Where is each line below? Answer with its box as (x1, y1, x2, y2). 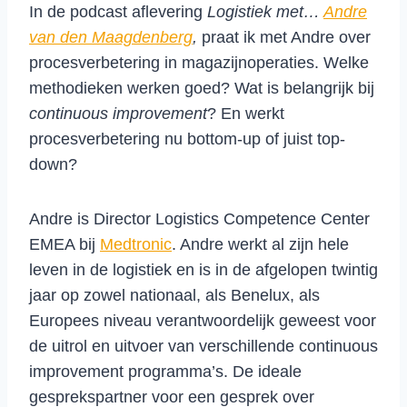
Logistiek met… (207, 2, 323, 21)
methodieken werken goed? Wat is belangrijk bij (29, 78, 374, 97)
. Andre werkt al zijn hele (172, 234, 349, 253)
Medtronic (100, 234, 172, 253)
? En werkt (207, 104, 284, 123)
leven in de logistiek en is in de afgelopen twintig (29, 260, 378, 279)
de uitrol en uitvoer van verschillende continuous (29, 336, 378, 355)
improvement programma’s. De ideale (29, 362, 302, 381)
